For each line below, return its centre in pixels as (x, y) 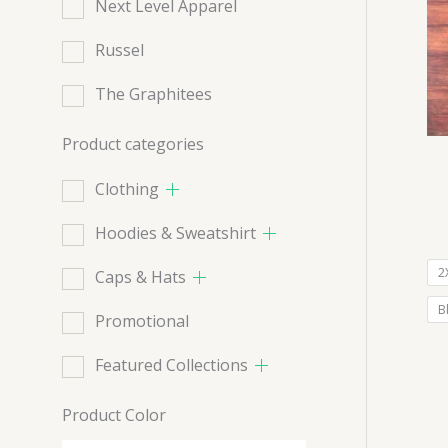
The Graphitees (153, 94)
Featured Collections (171, 365)
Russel (119, 50)
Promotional (142, 321)
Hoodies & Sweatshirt (175, 233)
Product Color (114, 415)
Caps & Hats (140, 277)
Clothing (127, 189)
